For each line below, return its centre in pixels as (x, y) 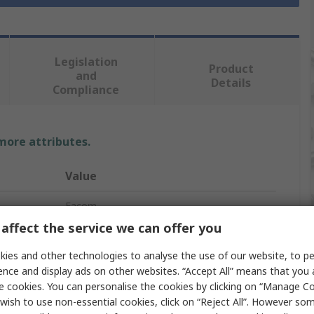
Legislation (86, 62)
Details (231, 83)
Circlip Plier (90, 235)
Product (231, 69)
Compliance (86, 90)
